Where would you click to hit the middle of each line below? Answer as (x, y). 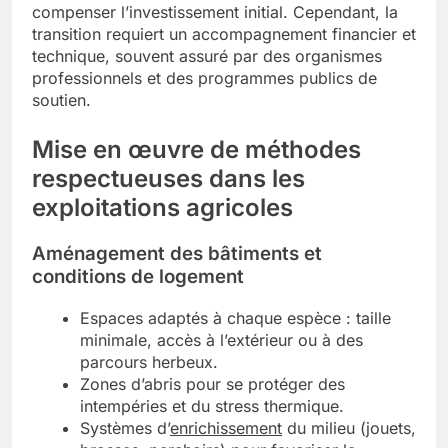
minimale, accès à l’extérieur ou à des (221, 339)
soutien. (61, 100)
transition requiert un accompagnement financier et (224, 34)
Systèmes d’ (125, 427)
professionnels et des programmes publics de (204, 78)
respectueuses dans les (168, 179)
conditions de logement (138, 276)
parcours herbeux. (149, 361)
